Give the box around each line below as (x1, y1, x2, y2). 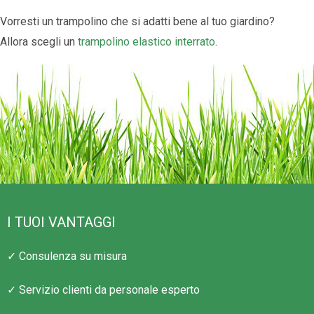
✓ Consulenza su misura (7, 249, 127, 263)
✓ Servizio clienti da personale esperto (7, 282, 200, 296)
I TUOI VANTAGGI (7, 213, 116, 231)
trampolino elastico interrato (78, 34, 215, 48)
